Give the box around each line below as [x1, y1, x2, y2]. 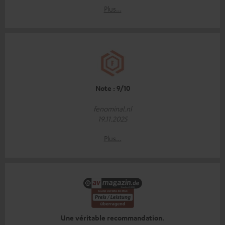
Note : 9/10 [95, 83, 130, 93]
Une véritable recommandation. [61, 213, 164, 223]
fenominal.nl [93, 104, 132, 114]
